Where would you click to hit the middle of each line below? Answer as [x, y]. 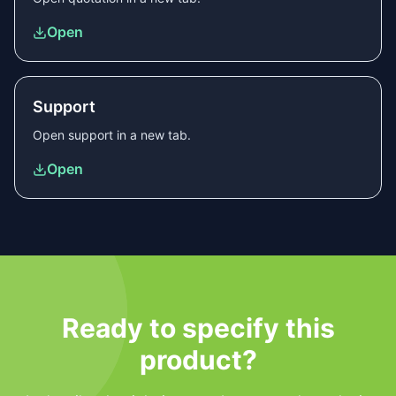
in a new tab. [152, 135]
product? [198, 360]
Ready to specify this [198, 328]
